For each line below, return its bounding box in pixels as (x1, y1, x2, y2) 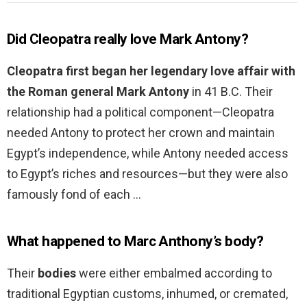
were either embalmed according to (76, 266, 272, 281)
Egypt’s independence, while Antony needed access (7, 146, 288, 161)
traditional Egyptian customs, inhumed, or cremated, (7, 286, 288, 302)
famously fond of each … (7, 187, 141, 202)
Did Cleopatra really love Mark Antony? (7, 31, 249, 48)
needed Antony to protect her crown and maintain (7, 125, 275, 140)
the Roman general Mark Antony (7, 84, 189, 99)
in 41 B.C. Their (189, 84, 273, 99)
